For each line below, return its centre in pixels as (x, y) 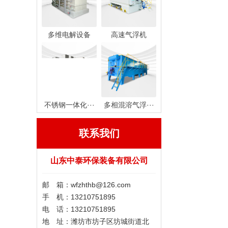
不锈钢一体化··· (69, 105)
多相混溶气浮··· (129, 105)
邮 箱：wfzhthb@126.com (87, 185)
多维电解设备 (69, 35)
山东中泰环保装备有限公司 (99, 161)
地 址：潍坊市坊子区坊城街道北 (96, 221)
